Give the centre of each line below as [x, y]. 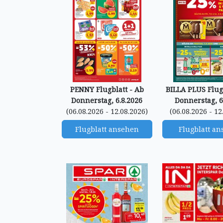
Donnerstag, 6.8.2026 [107, 100]
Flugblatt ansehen [107, 129]
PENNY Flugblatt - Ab [107, 89]
